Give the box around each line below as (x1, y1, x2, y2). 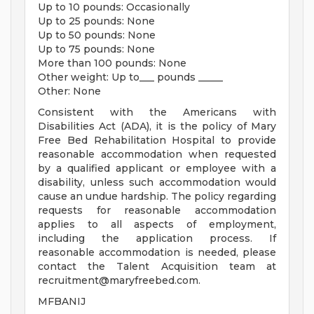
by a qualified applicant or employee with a (38, 162, 276, 175)
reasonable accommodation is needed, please (38, 246, 276, 259)
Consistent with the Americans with (38, 106, 276, 119)
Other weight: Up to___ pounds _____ (38, 71, 223, 84)
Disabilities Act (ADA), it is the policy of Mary (38, 120, 276, 133)
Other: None (38, 85, 101, 98)
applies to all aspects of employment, (38, 218, 276, 231)
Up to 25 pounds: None (38, 15, 155, 28)
